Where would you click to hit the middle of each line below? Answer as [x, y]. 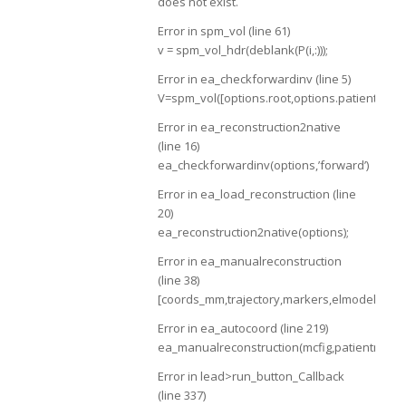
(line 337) [181, 396]
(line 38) [178, 280]
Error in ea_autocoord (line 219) [242, 329]
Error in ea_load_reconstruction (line [256, 194]
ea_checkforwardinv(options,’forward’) [263, 165]
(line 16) [178, 146]
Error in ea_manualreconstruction [249, 261]
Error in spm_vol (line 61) [223, 31]
